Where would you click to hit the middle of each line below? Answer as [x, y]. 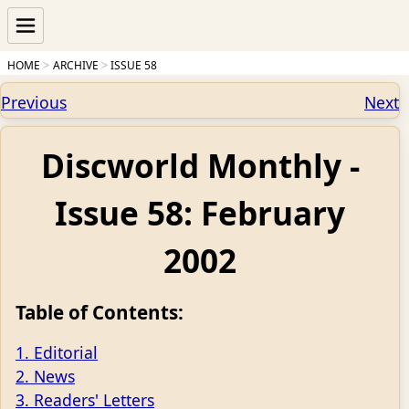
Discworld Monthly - [200, 165]
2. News [45, 376]
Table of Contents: [100, 312]
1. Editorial [57, 352]
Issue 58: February [200, 213]
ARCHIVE [75, 65]
